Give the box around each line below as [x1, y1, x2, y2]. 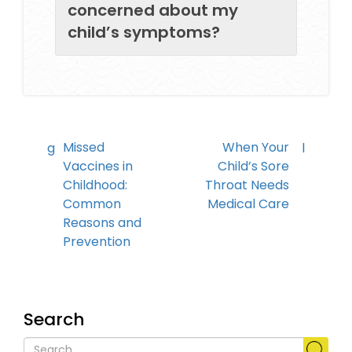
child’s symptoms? [68, 20, 220, 43]
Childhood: [63, 175, 127, 194]
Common [63, 194, 121, 213]
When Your [222, 137, 289, 156]
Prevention [63, 232, 130, 251]
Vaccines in [63, 156, 133, 175]
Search [24, 306, 85, 332]
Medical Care [207, 194, 289, 213]
